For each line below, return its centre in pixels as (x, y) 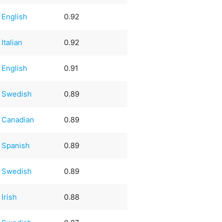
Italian (12, 42)
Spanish (16, 145)
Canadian (18, 119)
